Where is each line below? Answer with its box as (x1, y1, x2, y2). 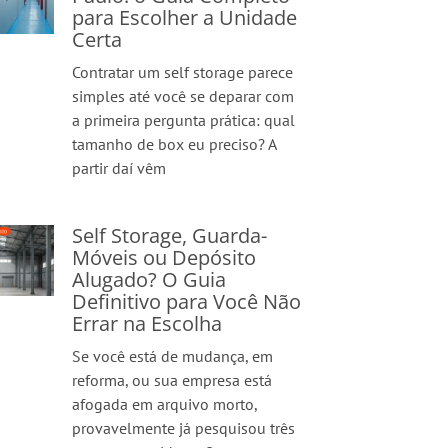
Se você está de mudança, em (72, 346, 274, 366)
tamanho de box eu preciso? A (72, 134, 277, 154)
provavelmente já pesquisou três (72, 418, 296, 438)
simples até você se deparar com (72, 86, 295, 106)
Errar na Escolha (72, 310, 223, 337)
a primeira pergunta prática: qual (72, 110, 296, 130)
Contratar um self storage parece (72, 62, 294, 82)
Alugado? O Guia (72, 266, 227, 293)
